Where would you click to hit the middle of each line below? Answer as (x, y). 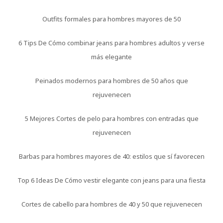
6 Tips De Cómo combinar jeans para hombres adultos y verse (111, 43)
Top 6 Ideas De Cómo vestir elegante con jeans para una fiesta (111, 180)
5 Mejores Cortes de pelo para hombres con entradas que (111, 119)
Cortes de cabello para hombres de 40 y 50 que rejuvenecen (111, 204)
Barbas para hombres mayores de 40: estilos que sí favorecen (111, 157)
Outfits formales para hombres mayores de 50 (111, 19)
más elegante (111, 57)
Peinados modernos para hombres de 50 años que (111, 81)
